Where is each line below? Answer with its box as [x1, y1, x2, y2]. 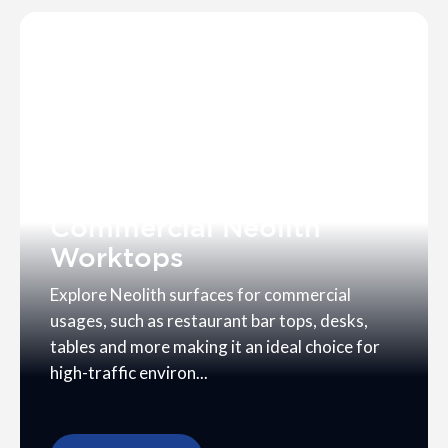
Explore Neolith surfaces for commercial [50, 283, 351, 305]
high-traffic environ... [50, 361, 208, 383]
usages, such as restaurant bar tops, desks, [50, 309, 368, 331]
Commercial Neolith [50, 211, 321, 242]
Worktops [50, 241, 184, 272]
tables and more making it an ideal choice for [50, 335, 380, 357]
